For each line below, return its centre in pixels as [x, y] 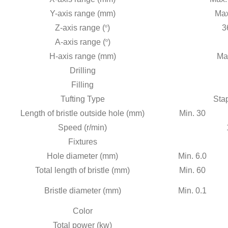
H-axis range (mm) [82, 56]
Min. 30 [192, 113]
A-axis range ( [80, 42]
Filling [82, 84]
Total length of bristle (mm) [82, 170]
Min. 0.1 [192, 190]
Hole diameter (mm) [82, 156]
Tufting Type [82, 99]
